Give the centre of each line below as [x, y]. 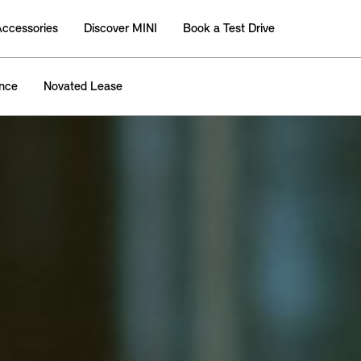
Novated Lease [83, 87]
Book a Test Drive [229, 29]
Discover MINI [120, 29]
